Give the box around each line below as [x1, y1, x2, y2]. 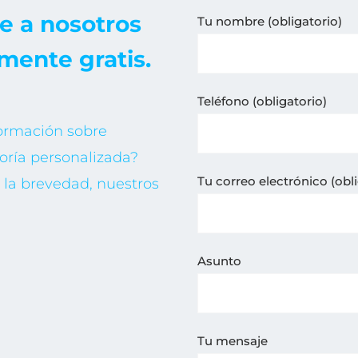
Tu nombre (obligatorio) [197, 13, 343, 29]
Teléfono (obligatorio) [197, 93, 328, 109]
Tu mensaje [197, 332, 268, 348]
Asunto [197, 253, 242, 268]
